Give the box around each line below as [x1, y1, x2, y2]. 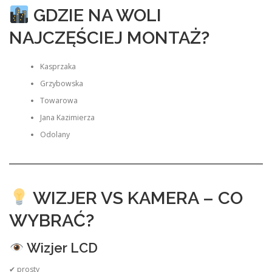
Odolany [39, 129, 70, 140]
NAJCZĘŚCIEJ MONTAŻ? [9, 27, 209, 49]
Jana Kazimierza [39, 112, 95, 123]
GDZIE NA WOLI [29, 5, 161, 26]
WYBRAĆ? [9, 210, 94, 231]
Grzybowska [39, 78, 83, 89]
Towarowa [39, 95, 78, 106]
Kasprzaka [39, 61, 76, 72]
